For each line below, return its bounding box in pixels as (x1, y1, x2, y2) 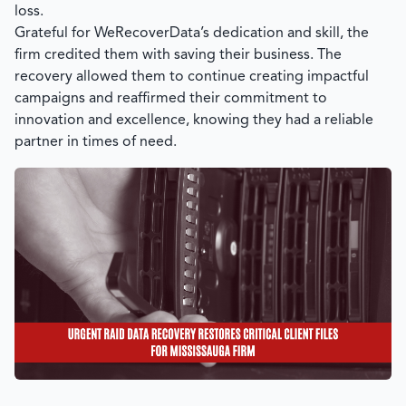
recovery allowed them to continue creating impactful (14, 70, 369, 84)
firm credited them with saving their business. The (14, 48, 342, 63)
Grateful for (14, 26, 94, 41)
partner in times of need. (14, 135, 177, 150)
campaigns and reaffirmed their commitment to (14, 92, 327, 106)
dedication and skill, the (209, 26, 369, 41)
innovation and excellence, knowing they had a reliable (14, 113, 373, 128)
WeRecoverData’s (94, 26, 209, 41)
